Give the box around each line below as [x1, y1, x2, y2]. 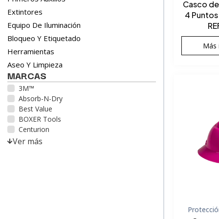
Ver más [13, 136, 43, 147]
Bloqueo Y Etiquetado [7, 33, 81, 43]
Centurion [19, 125, 49, 134]
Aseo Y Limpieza [7, 60, 63, 69]
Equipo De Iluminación [7, 20, 81, 30]
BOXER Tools [19, 114, 61, 124]
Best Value [19, 104, 52, 113]
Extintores [7, 7, 43, 17]
